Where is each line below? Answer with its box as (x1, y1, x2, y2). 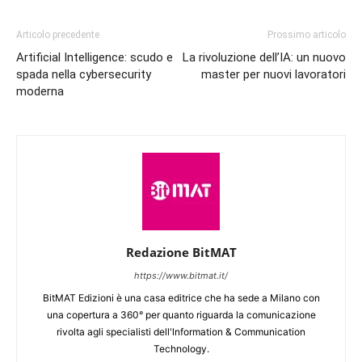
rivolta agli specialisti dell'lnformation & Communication (57, 325, 305, 338)
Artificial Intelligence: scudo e (16, 49, 173, 65)
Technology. (153, 342, 209, 355)
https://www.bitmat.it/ (134, 269, 228, 281)
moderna (16, 83, 64, 99)
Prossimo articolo (267, 28, 346, 40)
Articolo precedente (16, 28, 99, 40)
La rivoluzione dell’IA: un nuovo (183, 49, 346, 65)
